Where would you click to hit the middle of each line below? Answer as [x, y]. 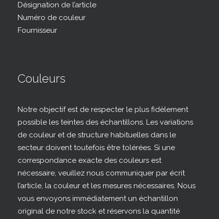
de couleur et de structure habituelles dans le [97, 135]
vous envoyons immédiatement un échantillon [98, 198]
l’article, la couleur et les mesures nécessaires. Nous [107, 186]
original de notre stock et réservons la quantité [99, 211]
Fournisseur [37, 30]
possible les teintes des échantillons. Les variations [105, 122]
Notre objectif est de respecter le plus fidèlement [103, 109]
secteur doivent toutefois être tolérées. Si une [96, 148]
